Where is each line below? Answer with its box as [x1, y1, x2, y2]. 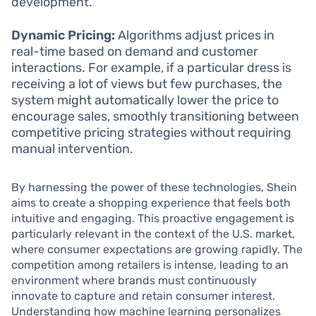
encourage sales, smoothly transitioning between [11, 108, 299, 124]
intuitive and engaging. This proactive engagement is [11, 211, 294, 225]
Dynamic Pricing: [11, 27, 115, 43]
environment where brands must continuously [11, 273, 257, 287]
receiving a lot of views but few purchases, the [11, 75, 282, 92]
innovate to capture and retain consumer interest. [11, 288, 275, 303]
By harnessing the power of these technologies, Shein [11, 180, 297, 194]
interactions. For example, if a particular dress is [11, 59, 291, 75]
